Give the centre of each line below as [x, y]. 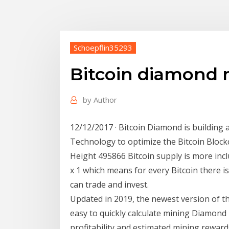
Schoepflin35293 [103, 47]
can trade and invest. [109, 184]
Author [105, 100]
